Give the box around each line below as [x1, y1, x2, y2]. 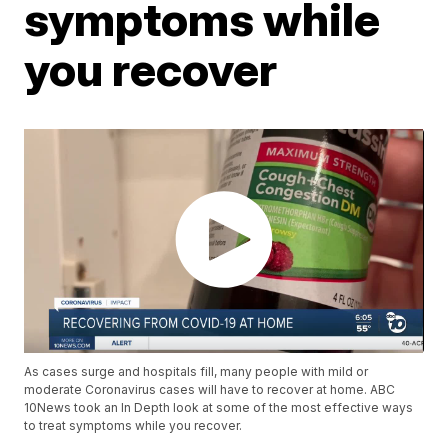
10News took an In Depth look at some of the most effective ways [24, 400, 414, 416]
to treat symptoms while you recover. [24, 418, 243, 434]
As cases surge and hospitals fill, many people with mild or [24, 364, 369, 380]
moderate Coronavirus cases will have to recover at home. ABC [24, 382, 396, 398]
